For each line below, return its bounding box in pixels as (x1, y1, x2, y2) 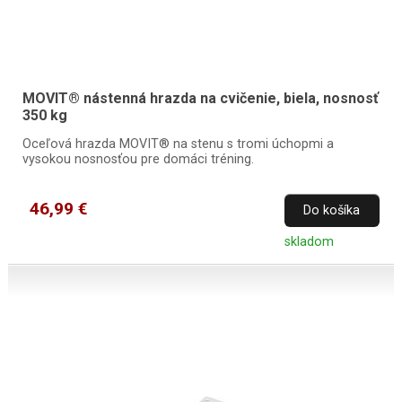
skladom (284, 234, 334, 250)
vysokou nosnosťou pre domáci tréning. (22, 151, 254, 167)
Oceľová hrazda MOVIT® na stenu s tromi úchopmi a (22, 135, 334, 152)
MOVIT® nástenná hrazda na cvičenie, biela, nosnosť (22, 90, 379, 108)
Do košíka (303, 203, 361, 219)
